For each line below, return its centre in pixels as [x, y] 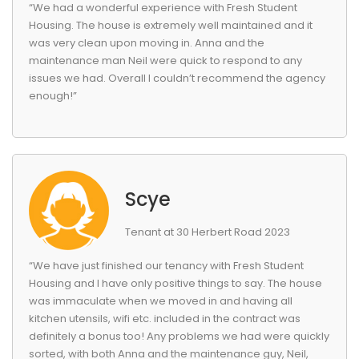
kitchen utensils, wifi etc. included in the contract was [165, 319]
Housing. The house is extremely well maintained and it [171, 25]
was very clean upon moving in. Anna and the [147, 43]
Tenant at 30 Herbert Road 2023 [208, 232]
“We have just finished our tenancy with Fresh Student [166, 266]
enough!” [53, 96]
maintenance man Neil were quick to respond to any [165, 61]
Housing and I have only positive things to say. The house [175, 283]
